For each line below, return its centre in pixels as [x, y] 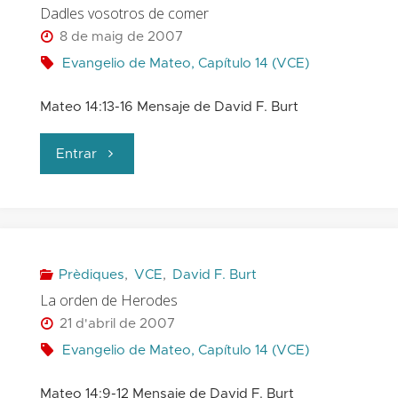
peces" [119, 25]
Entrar [77, 154]
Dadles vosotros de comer [124, 13]
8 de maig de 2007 [122, 37]
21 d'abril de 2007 [118, 324]
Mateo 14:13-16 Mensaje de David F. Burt [169, 107]
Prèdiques [92, 275]
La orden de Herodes [108, 300]
